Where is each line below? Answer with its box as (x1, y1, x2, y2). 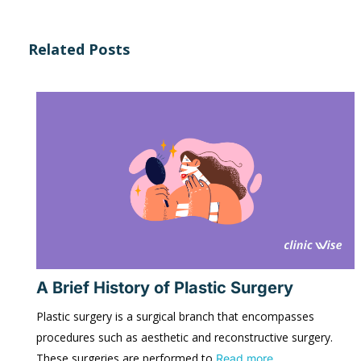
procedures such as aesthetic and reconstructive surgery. (36, 329, 333, 345)
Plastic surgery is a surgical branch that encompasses (36, 308, 314, 324)
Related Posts (28, 39, 130, 59)
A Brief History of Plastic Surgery (36, 277, 293, 297)
